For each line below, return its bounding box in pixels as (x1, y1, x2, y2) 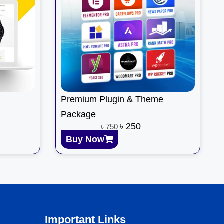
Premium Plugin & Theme (61, 94, 163, 105)
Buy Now (66, 134, 104, 144)
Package (61, 109, 96, 120)
